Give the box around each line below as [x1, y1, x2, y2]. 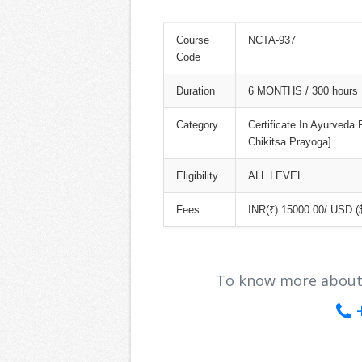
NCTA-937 [248, 34, 296, 47]
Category [176, 119, 218, 132]
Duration [176, 85, 215, 98]
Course [176, 34, 209, 47]
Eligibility [176, 170, 218, 183]
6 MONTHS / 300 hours [248, 85, 358, 98]
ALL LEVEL [248, 170, 303, 183]
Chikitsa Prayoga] [248, 136, 331, 149]
